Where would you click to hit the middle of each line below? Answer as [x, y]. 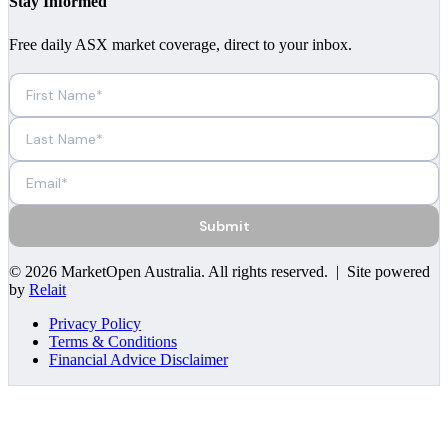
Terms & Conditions [113, 342]
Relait [47, 290]
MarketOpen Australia [131, 272]
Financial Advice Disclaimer [138, 360]
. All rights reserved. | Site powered [315, 272]
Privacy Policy [95, 324]
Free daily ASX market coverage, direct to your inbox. [180, 45]
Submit [224, 226]
